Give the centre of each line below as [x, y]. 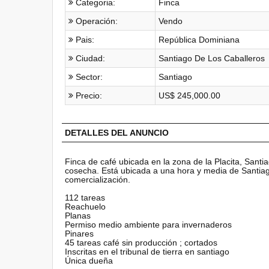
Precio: [88, 95]
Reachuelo [85, 207]
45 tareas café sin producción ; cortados [141, 243]
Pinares [79, 234]
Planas [78, 216]
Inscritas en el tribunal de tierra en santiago [147, 252]
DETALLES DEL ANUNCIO [117, 133]
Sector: [88, 77]
